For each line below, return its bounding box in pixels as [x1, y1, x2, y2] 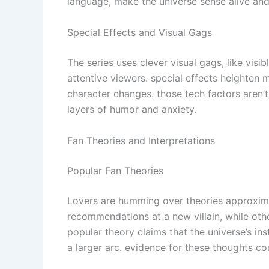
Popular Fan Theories [67, 164, 163, 177]
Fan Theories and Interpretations [67, 134, 215, 147]
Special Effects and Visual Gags [67, 26, 212, 38]
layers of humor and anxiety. [67, 103, 196, 115]
